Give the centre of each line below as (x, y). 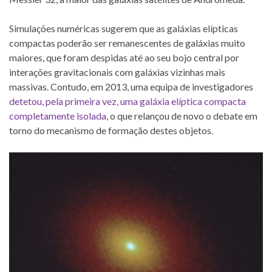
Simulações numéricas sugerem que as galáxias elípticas (124, 29)
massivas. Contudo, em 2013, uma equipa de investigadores (131, 87)
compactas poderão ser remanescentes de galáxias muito (127, 43)
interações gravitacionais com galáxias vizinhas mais (117, 72)
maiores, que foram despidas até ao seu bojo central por (124, 58)
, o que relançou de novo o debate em (182, 116)
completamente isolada (58, 116)
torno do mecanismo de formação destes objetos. (111, 131)
